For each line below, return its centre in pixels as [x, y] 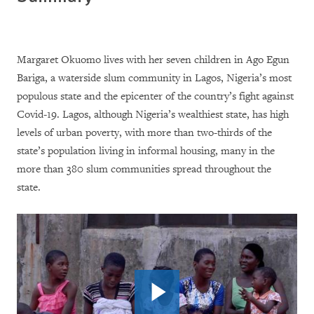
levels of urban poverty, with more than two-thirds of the [144, 132]
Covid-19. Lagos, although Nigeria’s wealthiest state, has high [153, 114]
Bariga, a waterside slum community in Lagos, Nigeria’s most [154, 78]
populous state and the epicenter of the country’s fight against [155, 96]
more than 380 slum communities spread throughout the [144, 169]
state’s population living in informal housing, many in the [146, 151]
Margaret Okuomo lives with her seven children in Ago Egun [153, 60]
